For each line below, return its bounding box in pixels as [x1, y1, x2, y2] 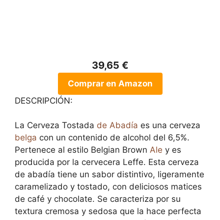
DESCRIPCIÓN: [15, 95, 73, 106]
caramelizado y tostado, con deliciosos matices [15, 182, 202, 192]
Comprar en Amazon [67, 78, 153, 88]
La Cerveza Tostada [15, 120, 97, 130]
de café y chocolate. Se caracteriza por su [15, 194, 181, 204]
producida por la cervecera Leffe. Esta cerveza [15, 157, 199, 167]
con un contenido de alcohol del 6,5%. [37, 133, 190, 142]
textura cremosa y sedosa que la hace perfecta [15, 206, 201, 216]
